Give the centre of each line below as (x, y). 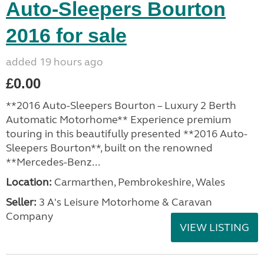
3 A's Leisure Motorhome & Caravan (124, 202)
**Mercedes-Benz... (53, 162)
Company (29, 216)
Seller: (21, 202)
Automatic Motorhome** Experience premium (118, 120)
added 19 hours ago (55, 62)
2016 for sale (66, 35)
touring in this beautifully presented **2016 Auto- (127, 134)
